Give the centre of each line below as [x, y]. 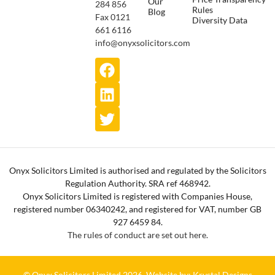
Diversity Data [220, 18]
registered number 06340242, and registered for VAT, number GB [137, 209]
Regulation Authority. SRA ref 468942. [137, 183]
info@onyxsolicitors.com [142, 42]
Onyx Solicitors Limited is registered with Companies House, [137, 196]
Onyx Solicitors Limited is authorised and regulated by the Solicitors [137, 170]
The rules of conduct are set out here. [137, 235]
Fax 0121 [112, 17]
